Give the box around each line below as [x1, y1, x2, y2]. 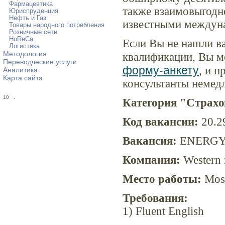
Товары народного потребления [9, 22, 104, 29]
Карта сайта [3, 74, 43, 82]
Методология [3, 50, 47, 58]
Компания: [123, 154, 180, 167]
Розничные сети [9, 29, 57, 36]
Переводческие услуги [3, 58, 77, 66]
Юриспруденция [9, 8, 58, 15]
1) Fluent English [123, 205, 204, 218]
